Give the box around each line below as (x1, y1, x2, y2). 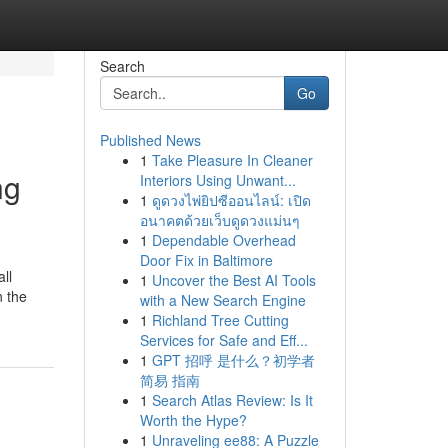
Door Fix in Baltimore (139, 250, 273, 270)
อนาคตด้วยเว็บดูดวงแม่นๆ (139, 210, 300, 230)
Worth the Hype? (139, 410, 247, 430)
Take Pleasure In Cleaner (151, 150, 313, 170)
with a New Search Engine (139, 290, 306, 310)
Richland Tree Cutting (151, 310, 289, 330)
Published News (99, 130, 201, 150)
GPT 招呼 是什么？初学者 (151, 350, 315, 370)
